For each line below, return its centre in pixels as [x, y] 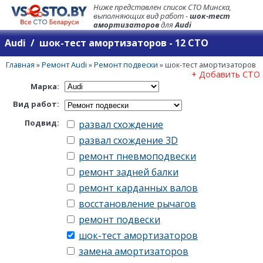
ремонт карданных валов [138, 188]
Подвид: [43, 122]
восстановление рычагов [137, 203]
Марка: [46, 86]
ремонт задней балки [129, 172]
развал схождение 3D [128, 140]
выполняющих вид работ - [142, 16]
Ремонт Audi [64, 64]
